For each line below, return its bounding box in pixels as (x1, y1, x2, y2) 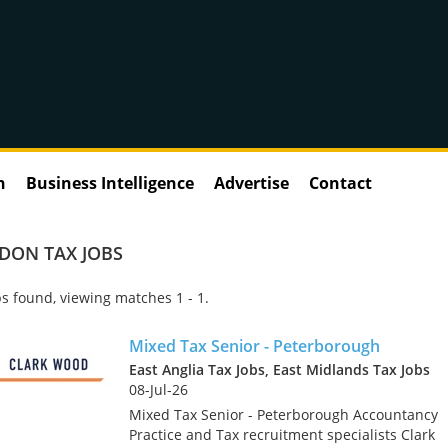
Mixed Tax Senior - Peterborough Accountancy (129, 404, 438, 424)
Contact (309, 171, 372, 194)
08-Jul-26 (129, 379, 188, 399)
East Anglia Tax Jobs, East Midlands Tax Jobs (129, 359, 430, 379)
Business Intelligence (26, 171, 194, 194)
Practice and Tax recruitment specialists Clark (129, 424, 435, 444)
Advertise (214, 171, 289, 194)
